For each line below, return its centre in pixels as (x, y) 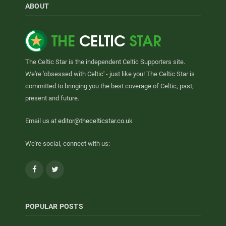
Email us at (42, 121)
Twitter (69, 168)
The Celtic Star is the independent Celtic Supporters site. (105, 62)
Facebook (51, 168)
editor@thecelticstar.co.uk (95, 121)
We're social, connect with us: (68, 143)
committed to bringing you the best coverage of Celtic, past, (109, 86)
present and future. (52, 98)
